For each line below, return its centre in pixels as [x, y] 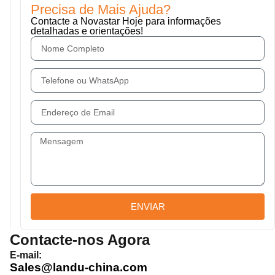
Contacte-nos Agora [80, 240]
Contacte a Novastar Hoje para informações [126, 21]
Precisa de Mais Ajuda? [101, 10]
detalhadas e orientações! [87, 31]
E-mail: [26, 255]
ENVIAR [148, 207]
